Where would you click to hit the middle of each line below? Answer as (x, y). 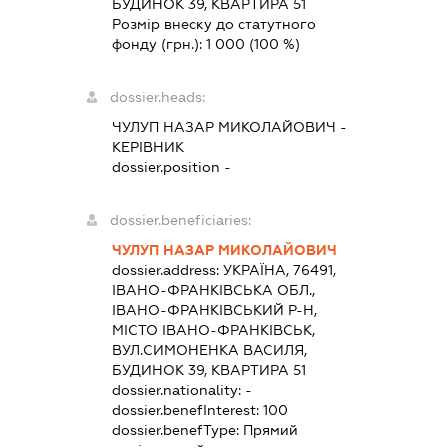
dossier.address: (168, 270)
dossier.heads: (158, 97)
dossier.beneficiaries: (181, 220)
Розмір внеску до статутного (214, 24)
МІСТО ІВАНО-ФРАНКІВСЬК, (214, 330)
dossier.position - (172, 167)
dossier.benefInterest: (188, 410)
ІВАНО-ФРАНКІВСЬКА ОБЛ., (214, 290)
